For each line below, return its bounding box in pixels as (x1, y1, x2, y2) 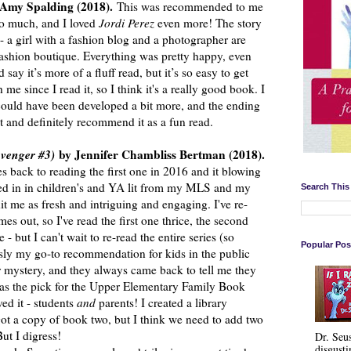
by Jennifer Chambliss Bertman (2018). (55, 145, 265, 163)
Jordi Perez (99, 14, 154, 31)
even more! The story (154, 14, 262, 31)
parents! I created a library (99, 294, 227, 310)
